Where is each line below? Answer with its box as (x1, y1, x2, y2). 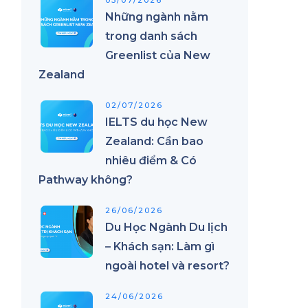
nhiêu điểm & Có (105, 154, 197, 167)
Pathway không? (38, 173, 133, 186)
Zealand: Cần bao (105, 135, 203, 148)
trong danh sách (105, 30, 197, 43)
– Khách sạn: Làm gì (105, 240, 214, 253)
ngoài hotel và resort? (105, 259, 230, 272)
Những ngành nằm (105, 10, 208, 23)
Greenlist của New (105, 49, 210, 62)
